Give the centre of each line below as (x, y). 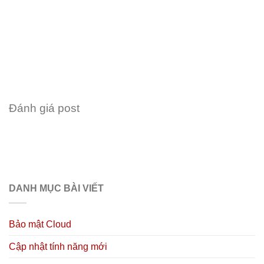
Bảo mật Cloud (40, 224)
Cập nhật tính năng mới (58, 246)
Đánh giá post (44, 108)
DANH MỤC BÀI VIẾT (56, 189)
